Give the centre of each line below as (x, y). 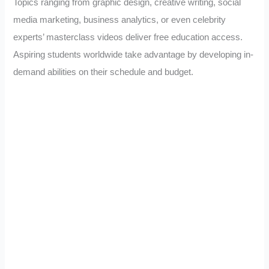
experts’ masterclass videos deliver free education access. (128, 38)
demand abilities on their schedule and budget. (104, 72)
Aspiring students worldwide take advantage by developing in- (134, 55)
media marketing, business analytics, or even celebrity (120, 20)
